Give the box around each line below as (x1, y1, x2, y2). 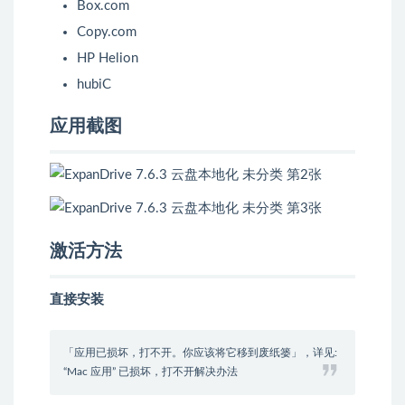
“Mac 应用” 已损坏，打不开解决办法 (63, 366, 238, 377)
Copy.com (77, 25, 137, 39)
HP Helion (77, 52, 138, 65)
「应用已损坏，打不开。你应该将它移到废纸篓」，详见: (63, 347, 337, 358)
